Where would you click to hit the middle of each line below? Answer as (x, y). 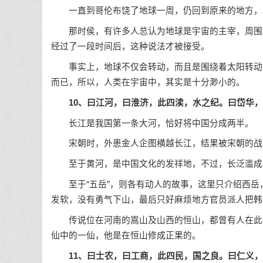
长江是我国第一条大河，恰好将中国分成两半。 (152, 123)
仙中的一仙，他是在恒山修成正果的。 (126, 235)
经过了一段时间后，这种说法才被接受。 (130, 47)
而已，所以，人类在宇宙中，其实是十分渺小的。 (148, 82)
